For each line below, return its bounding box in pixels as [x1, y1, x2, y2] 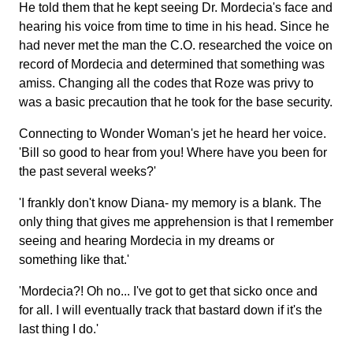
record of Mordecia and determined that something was [19, 58, 325, 71]
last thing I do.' [19, 322, 98, 336]
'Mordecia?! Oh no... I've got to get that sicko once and [19, 284, 318, 298]
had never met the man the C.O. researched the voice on [19, 39, 333, 52]
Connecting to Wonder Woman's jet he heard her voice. [19, 127, 326, 140]
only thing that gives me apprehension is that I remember [19, 215, 333, 229]
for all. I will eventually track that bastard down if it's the [19, 303, 322, 317]
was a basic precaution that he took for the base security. [19, 95, 333, 109]
